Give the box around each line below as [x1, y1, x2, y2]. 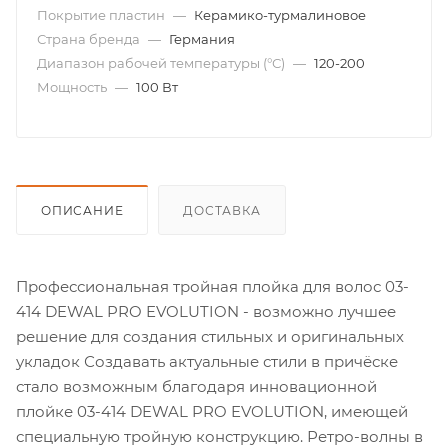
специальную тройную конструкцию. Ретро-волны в [16, 426, 423, 446]
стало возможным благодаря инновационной [16, 376, 377, 396]
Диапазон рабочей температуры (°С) [37, 54, 288, 71]
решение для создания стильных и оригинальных [16, 326, 404, 346]
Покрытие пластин [37, 6, 168, 23]
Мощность [37, 78, 110, 95]
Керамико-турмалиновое [194, 6, 366, 23]
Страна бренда [37, 30, 143, 47]
